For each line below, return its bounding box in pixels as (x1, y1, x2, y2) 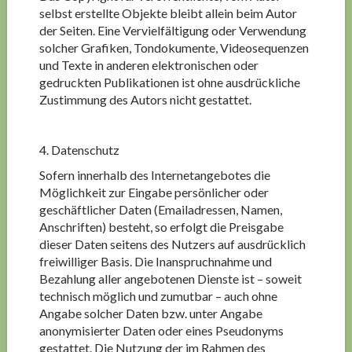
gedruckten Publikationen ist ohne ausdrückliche (38, 75, 300, 90)
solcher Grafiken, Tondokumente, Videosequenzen (38, 40, 309, 55)
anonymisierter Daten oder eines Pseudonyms (38, 323, 284, 338)
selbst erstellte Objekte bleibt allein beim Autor (38, 5, 297, 20)
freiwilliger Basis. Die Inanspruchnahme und (38, 254, 272, 269)
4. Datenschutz (38, 142, 119, 157)
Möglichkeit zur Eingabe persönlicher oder (38, 185, 269, 200)
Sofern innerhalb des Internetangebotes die (38, 167, 270, 182)
